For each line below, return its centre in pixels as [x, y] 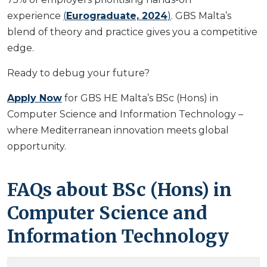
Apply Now [35, 98]
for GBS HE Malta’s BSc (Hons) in [140, 98]
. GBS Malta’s [201, 15]
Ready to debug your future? [78, 73]
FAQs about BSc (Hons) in [119, 189]
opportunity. [37, 146]
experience [35, 15]
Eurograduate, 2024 [117, 15]
